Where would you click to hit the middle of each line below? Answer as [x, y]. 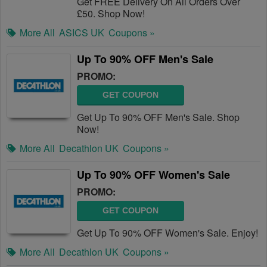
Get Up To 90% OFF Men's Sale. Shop [158, 117]
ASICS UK [82, 32]
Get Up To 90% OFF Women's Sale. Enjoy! [167, 233]
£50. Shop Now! [111, 13]
